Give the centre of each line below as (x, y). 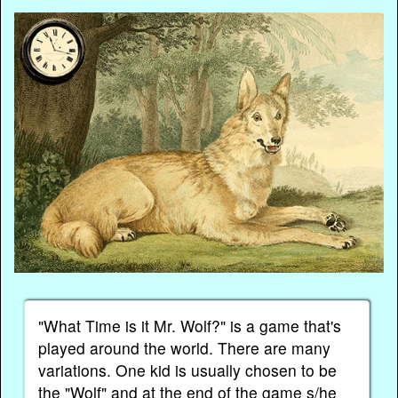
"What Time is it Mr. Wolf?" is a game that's (190, 326)
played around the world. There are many (185, 348)
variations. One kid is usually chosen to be (188, 370)
